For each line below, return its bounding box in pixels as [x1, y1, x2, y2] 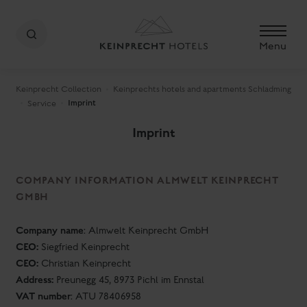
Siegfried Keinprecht [38, 242, 130, 253]
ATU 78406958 [75, 291, 141, 302]
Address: [16, 273, 53, 286]
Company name [16, 224, 84, 237]
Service [27, 98, 56, 108]
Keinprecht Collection [16, 84, 101, 94]
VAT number [16, 290, 71, 303]
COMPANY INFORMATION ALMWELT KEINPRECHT [16, 174, 279, 187]
